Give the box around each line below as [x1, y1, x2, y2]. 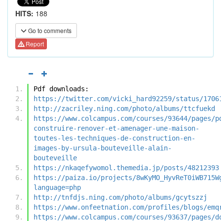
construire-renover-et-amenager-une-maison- [34, 124, 199, 132]
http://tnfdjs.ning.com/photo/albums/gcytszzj [34, 193, 207, 201]
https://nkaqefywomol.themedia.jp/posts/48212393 [34, 163, 219, 172]
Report [24, 39, 44, 48]
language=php [34, 183, 81, 191]
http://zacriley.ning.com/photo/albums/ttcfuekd [34, 104, 215, 112]
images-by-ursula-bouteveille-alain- [34, 144, 172, 152]
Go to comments [27, 26, 72, 35]
